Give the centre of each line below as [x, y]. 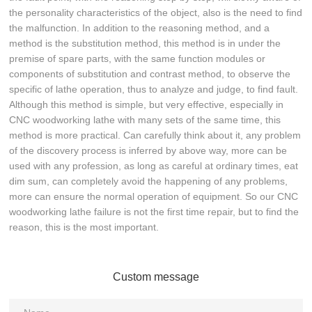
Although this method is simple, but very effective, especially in [147, 105]
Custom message [156, 277]
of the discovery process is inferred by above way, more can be [148, 151]
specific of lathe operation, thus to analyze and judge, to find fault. [154, 89]
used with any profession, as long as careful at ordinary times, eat [154, 166]
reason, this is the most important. [84, 227]
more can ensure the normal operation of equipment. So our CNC [154, 197]
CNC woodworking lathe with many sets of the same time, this [145, 120]
